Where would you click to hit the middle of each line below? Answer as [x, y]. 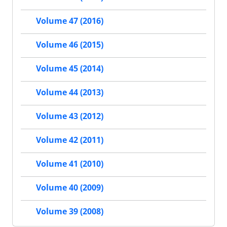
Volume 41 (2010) [70, 163]
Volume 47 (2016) [70, 21]
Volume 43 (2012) [70, 116]
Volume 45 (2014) [70, 68]
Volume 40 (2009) [70, 187]
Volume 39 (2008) [70, 211]
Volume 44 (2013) [70, 92]
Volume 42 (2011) [70, 140]
